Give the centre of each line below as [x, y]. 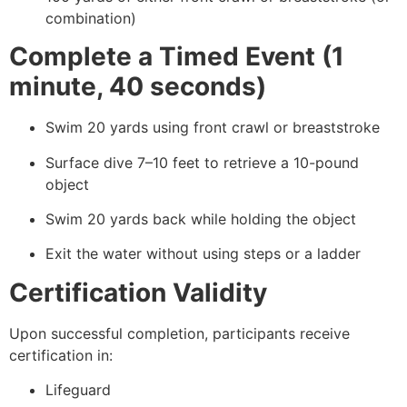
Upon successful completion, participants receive [179, 333]
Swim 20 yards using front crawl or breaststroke [213, 128]
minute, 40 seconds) [138, 87]
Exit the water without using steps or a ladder [203, 254]
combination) [91, 18]
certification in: [61, 355]
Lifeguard [78, 390]
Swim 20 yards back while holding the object [201, 219]
